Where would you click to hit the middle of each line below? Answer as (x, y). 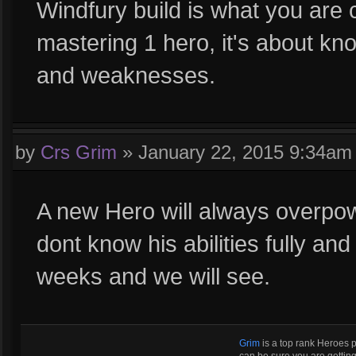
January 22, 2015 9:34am (245, 152)
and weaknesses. (126, 75)
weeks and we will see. (153, 276)
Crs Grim (79, 152)
